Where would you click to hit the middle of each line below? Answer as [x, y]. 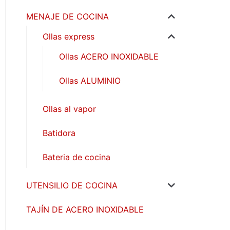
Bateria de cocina [76, 157]
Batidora [59, 133]
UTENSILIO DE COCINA [72, 186]
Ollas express [68, 37]
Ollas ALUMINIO [90, 81]
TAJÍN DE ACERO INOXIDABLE [85, 210]
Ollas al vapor [69, 109]
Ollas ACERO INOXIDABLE [109, 57]
